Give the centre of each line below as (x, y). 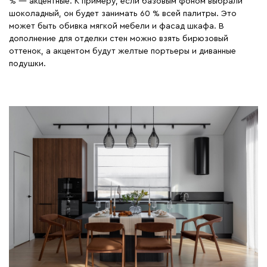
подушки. (27, 64)
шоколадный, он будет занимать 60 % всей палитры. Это (123, 14)
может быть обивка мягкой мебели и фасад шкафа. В (117, 27)
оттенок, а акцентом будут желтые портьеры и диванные (122, 52)
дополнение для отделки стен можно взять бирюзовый (119, 39)
